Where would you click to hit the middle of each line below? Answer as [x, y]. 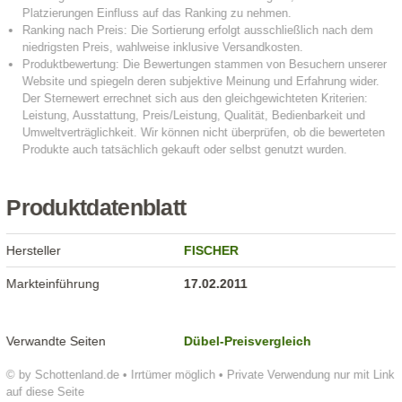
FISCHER [212, 251]
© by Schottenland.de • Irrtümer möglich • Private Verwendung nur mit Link [201, 375]
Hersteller [34, 251]
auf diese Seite [46, 392]
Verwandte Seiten [57, 341]
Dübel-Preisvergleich [248, 341]
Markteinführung [53, 284]
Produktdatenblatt [96, 208]
